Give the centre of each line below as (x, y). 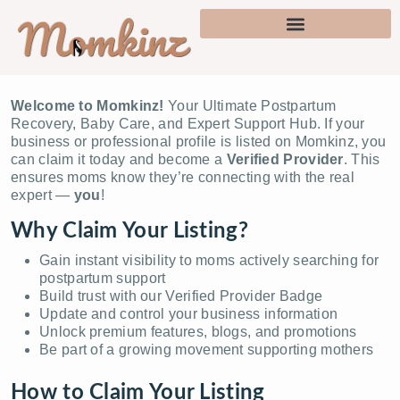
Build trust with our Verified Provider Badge (181, 296)
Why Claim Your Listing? (129, 231)
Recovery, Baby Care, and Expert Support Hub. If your (188, 123)
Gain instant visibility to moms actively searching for (209, 260)
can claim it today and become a (119, 159)
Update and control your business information (189, 313)
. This (362, 159)
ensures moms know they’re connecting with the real (183, 177)
